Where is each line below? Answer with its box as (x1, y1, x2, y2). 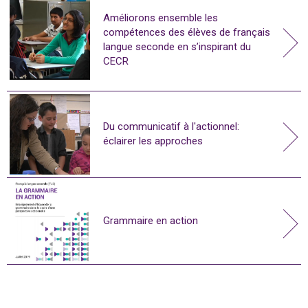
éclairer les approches (103, 135, 203, 148)
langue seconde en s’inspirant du (103, 40, 251, 53)
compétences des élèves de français (103, 25, 270, 38)
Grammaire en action (103, 214, 198, 227)
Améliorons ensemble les (103, 11, 218, 24)
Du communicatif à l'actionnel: (103, 120, 239, 133)
